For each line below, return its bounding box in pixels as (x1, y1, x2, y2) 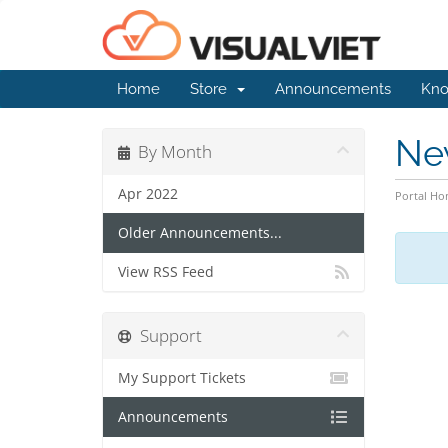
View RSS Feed (118, 263, 214, 281)
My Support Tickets (118, 369, 246, 387)
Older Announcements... (118, 224, 282, 242)
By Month (130, 140, 212, 163)
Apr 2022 (118, 185, 178, 203)
